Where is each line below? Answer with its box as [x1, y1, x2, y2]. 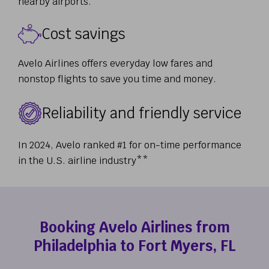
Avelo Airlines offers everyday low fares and [18, 57, 213, 70]
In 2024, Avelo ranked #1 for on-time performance [18, 138, 241, 151]
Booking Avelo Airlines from [39, 217, 230, 237]
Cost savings [42, 24, 125, 43]
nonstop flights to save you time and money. [18, 73, 216, 86]
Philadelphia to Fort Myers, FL [33, 236, 236, 255]
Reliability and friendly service [42, 104, 241, 123]
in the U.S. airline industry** [18, 154, 148, 167]
